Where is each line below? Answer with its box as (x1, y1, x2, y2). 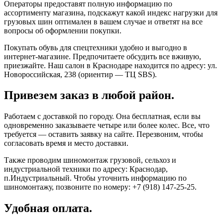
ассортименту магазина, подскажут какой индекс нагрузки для (4, 8, 218, 17)
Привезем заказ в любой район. (4, 89, 174, 102)
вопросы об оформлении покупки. (4, 26, 121, 35)
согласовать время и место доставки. (4, 139, 128, 148)
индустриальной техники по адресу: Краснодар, (4, 165, 168, 174)
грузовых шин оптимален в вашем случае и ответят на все (4, 17, 203, 26)
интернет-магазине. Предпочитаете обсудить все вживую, (4, 52, 201, 61)
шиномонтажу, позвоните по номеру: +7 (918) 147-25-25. (4, 183, 197, 192)
